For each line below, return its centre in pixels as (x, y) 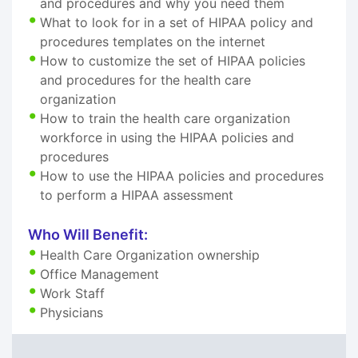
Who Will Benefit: (88, 234)
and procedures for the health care (145, 80)
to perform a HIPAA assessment (137, 195)
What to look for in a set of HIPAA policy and (177, 22)
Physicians (72, 312)
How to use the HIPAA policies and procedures (182, 175)
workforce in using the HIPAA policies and (167, 137)
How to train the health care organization (165, 118)
